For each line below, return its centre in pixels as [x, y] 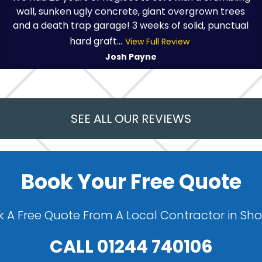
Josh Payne [131, 56]
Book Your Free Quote [131, 181]
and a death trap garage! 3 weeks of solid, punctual [131, 25]
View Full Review [157, 41]
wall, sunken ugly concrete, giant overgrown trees [131, 11]
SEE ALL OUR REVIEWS [131, 118]
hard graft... [96, 41]
